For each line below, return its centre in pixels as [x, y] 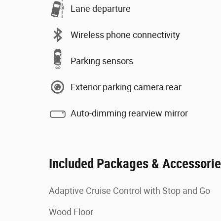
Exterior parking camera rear [126, 87]
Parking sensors [102, 61]
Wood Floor [71, 212]
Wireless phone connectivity [125, 35]
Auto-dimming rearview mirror [129, 113]
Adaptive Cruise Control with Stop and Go [129, 191]
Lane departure [101, 8]
